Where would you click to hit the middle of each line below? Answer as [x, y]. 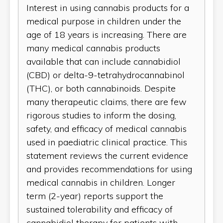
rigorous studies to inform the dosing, [101, 115]
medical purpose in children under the [104, 21]
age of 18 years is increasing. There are [107, 34]
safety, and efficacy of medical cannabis [107, 128]
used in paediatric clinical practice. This [107, 142]
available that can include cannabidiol [104, 61]
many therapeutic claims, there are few [107, 102]
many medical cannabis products [93, 48]
